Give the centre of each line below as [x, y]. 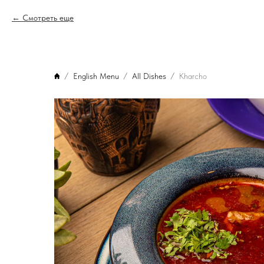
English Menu [96, 76]
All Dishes [149, 76]
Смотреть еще [48, 18]
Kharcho [193, 76]
